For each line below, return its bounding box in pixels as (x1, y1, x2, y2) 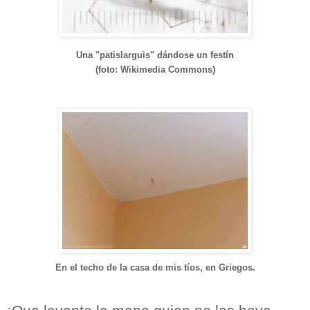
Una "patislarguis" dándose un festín (76, 50, 234, 61)
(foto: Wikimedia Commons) (95, 64, 215, 75)
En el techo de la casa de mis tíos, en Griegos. (55, 262, 255, 273)
